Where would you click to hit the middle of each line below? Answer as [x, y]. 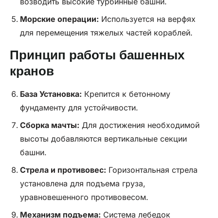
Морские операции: [59, 19]
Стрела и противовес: [63, 170]
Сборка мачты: [49, 125]
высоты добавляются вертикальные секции [103, 139]
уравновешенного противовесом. [84, 197]
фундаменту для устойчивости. [79, 108]
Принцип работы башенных [97, 55]
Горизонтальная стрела [152, 170]
